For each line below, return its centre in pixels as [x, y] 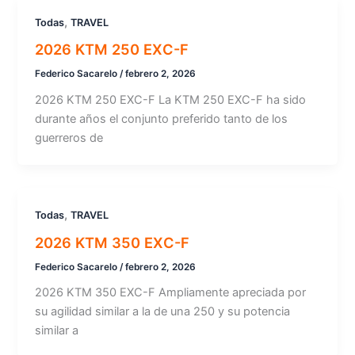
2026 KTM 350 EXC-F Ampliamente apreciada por [171, 293]
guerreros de [69, 138]
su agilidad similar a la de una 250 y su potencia [163, 312]
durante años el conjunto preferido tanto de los [162, 119]
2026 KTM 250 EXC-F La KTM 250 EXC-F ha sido [171, 100]
